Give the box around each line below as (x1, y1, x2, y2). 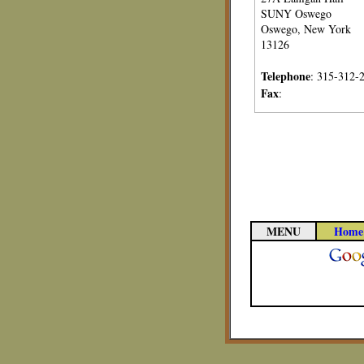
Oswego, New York (261, 21, 351, 37)
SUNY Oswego (261, 6, 331, 21)
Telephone (261, 67, 310, 84)
